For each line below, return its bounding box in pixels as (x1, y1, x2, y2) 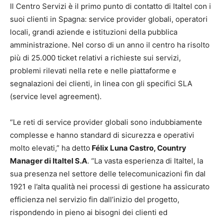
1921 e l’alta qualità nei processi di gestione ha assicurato (10, 182, 210, 191)
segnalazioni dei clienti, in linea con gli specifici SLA (10, 79, 192, 88)
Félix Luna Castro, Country (90, 143, 186, 153)
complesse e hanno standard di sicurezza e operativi (10, 130, 194, 140)
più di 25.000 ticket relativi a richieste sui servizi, (10, 53, 181, 62)
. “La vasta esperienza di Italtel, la (87, 156, 203, 166)
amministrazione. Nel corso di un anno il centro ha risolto (10, 40, 210, 50)
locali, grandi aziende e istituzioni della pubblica (10, 27, 177, 37)
